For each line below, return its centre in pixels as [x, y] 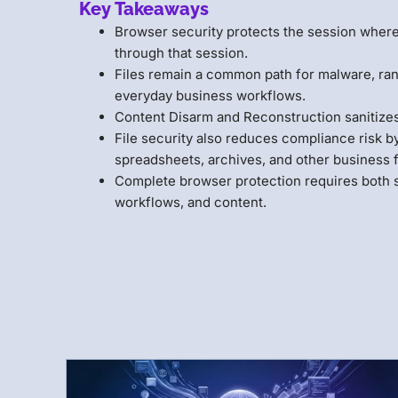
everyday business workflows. [211, 96]
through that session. [182, 53]
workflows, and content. [191, 203]
